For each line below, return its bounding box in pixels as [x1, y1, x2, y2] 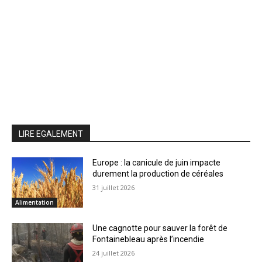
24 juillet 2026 [92, 248, 135, 257]
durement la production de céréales [92, 169, 224, 179]
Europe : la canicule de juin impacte [92, 158, 221, 168]
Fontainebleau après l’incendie [92, 234, 205, 244]
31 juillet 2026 [92, 183, 135, 192]
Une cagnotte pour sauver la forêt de [92, 223, 228, 233]
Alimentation [15, 198, 54, 206]
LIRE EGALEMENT [19, 129, 83, 139]
